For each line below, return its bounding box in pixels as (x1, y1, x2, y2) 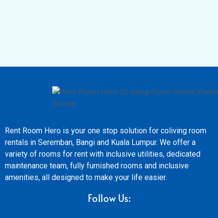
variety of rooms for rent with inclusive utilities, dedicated (5, 149, 200, 159)
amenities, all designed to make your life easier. (5, 173, 167, 182)
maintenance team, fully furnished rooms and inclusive (5, 161, 189, 170)
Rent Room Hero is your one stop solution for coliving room (5, 126, 206, 135)
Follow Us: (87, 191, 131, 205)
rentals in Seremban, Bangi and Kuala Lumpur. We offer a (5, 138, 196, 147)
